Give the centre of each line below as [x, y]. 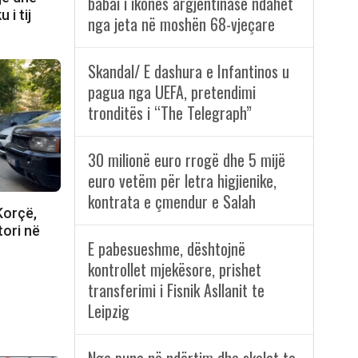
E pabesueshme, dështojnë [166, 249]
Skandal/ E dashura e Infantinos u [188, 72]
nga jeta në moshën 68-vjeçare [181, 24]
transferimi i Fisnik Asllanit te [176, 290]
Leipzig [108, 311]
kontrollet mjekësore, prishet [174, 270]
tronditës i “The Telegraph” [169, 113]
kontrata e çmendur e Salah [171, 202]
